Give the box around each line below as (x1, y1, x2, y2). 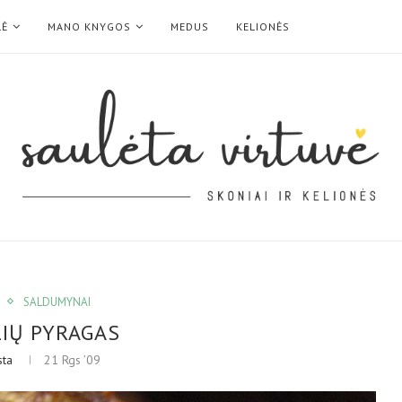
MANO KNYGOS (48, 20, 131, 33)
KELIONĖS (236, 20, 290, 33)
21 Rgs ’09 (44, 351, 101, 368)
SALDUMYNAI (22, 293, 91, 310)
